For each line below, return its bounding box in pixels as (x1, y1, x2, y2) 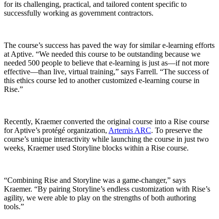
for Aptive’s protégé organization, (4, 126, 109, 134)
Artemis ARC (109, 126, 151, 134)
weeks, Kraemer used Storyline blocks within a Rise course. (4, 143, 189, 152)
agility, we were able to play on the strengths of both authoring (4, 193, 196, 202)
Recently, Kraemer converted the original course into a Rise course (4, 117, 209, 126)
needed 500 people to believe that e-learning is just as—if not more (4, 58, 209, 67)
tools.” (4, 202, 26, 211)
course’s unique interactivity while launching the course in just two (4, 134, 209, 143)
